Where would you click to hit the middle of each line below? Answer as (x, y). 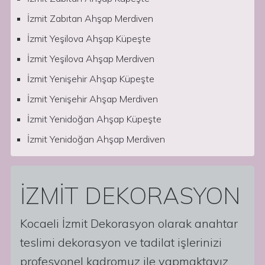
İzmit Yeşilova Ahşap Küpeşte (89, 38)
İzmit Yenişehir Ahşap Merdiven (93, 99)
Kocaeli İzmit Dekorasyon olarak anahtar (129, 223)
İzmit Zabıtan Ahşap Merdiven (90, 18)
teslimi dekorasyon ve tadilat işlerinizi (121, 242)
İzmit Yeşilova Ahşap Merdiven (91, 59)
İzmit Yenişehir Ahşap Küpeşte (91, 79)
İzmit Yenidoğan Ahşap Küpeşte (94, 119)
